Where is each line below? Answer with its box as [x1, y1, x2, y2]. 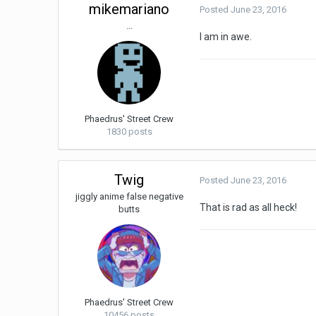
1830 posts [106, 126, 152, 138]
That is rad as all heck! [200, 202, 298, 214]
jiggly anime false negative [75, 191, 183, 202]
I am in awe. [200, 31, 253, 43]
